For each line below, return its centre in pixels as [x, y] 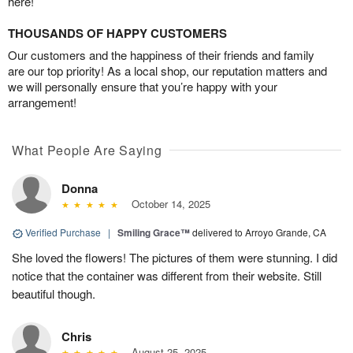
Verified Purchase [63, 232]
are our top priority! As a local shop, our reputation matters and [167, 71]
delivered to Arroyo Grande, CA [259, 232]
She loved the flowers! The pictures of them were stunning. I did [175, 258]
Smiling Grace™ [154, 233]
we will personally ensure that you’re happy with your [143, 87]
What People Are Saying [87, 150]
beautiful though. [54, 294]
